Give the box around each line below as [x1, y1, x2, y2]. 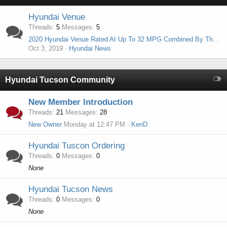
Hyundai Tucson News [28, 184, 113, 194]
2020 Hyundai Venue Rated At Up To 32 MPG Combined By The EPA [213, 35, 219, 43]
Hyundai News [69, 45, 111, 52]
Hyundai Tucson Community [5, 75, 115, 84]
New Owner [28, 121, 62, 128]
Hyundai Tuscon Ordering [28, 141, 125, 150]
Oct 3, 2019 [28, 45, 63, 52]
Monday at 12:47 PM [64, 121, 125, 128]
